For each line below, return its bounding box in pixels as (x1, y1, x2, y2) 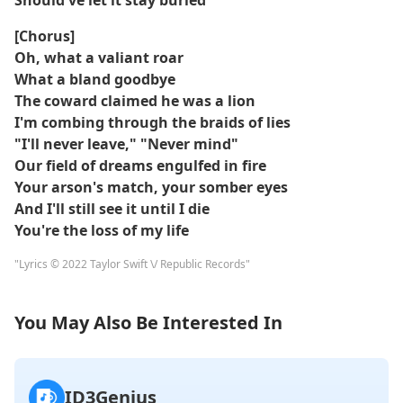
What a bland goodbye (14, 69, 175, 89)
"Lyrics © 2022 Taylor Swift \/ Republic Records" (14, 256, 250, 272)
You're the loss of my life (14, 220, 189, 240)
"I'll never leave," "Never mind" (14, 134, 238, 154)
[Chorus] (14, 26, 75, 46)
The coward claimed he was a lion (14, 91, 255, 111)
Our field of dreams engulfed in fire (14, 156, 266, 175)
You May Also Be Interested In (14, 310, 282, 335)
